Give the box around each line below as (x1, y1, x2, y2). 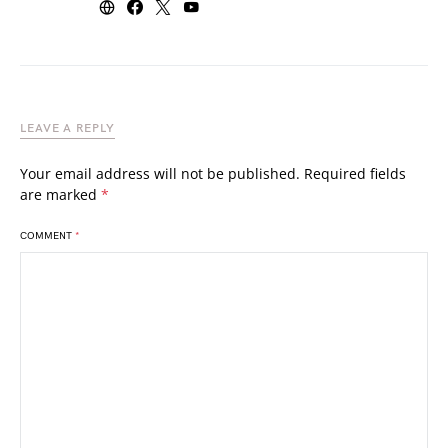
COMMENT (20, 229, 75, 242)
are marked (20, 184, 101, 204)
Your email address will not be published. (20, 163, 300, 183)
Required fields (304, 163, 406, 183)
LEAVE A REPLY (20, 120, 115, 136)
